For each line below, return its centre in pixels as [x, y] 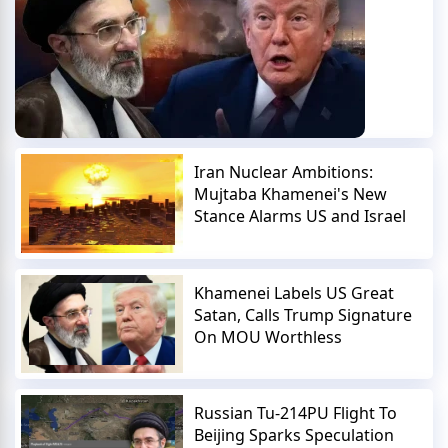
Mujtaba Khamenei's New [291, 194]
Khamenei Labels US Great [294, 292]
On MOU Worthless [268, 336]
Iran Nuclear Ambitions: [284, 172]
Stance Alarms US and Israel [300, 216]
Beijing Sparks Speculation [294, 434]
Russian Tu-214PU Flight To [296, 412]
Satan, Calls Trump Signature [303, 314]
